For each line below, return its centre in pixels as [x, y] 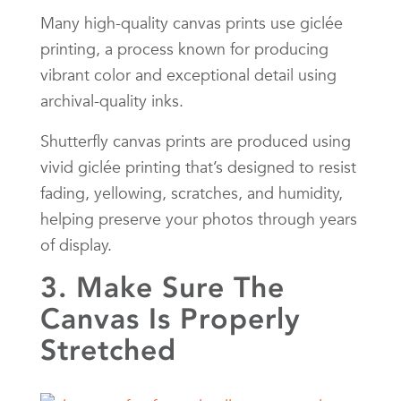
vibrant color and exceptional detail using [188, 74]
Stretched [108, 350]
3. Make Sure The [162, 287]
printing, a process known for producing [184, 48]
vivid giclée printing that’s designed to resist [198, 166]
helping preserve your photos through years [199, 218]
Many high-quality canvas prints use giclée [192, 22]
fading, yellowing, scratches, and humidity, [192, 192]
